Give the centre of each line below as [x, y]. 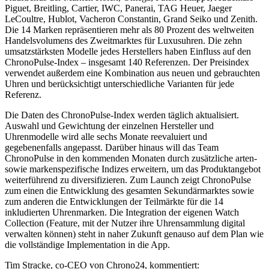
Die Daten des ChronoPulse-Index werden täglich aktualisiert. [122, 115]
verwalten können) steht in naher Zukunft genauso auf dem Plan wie [134, 234]
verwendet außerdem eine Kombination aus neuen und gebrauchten [132, 73]
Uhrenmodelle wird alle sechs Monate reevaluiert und [106, 137]
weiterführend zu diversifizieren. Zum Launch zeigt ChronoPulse [128, 180]
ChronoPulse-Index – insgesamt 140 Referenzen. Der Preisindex [127, 62]
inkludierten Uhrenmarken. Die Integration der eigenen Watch [122, 213]
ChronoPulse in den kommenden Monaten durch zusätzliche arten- [131, 159]
